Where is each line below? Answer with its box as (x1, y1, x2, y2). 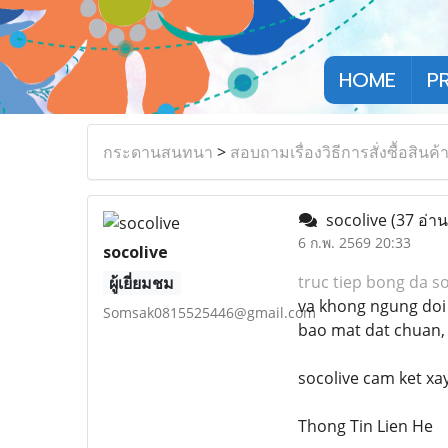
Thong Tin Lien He (297, 414, 433, 437)
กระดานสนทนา (103, 140, 213, 163)
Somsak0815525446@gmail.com (103, 302, 316, 322)
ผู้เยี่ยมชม (109, 271, 175, 294)
